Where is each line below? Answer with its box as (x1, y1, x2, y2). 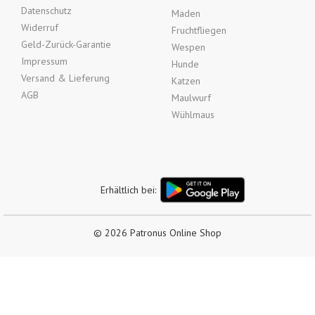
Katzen (172, 75, 200, 87)
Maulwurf (172, 91, 211, 104)
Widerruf (21, 21, 58, 34)
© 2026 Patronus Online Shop (94, 226, 221, 239)
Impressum (21, 55, 67, 67)
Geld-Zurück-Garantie (21, 38, 111, 51)
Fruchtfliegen (172, 24, 226, 37)
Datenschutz (21, 4, 72, 17)
